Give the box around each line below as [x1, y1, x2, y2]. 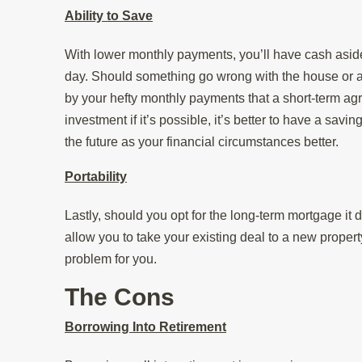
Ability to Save [65, 8, 153, 23]
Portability [65, 169, 127, 183]
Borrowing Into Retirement [65, 319, 226, 334]
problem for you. [65, 251, 160, 266]
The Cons [65, 283, 175, 310]
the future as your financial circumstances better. [65, 134, 342, 149]
